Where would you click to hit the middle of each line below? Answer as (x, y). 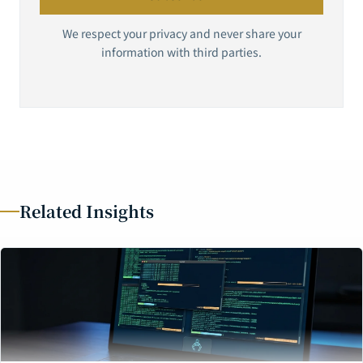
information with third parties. (181, 52)
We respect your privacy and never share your (181, 34)
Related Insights (87, 211)
